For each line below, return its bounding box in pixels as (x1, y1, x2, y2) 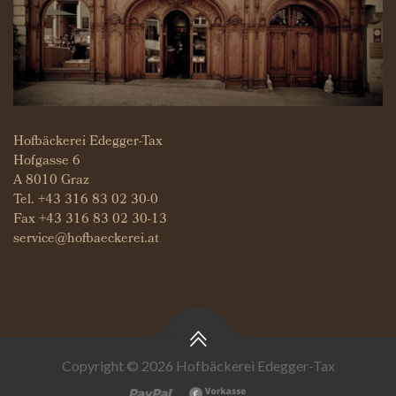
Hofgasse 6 (13, 149, 80, 173)
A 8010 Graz (13, 169, 89, 193)
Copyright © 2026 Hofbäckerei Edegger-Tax (61, 356, 335, 374)
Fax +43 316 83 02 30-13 (13, 208, 167, 232)
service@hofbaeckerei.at (13, 227, 159, 251)
